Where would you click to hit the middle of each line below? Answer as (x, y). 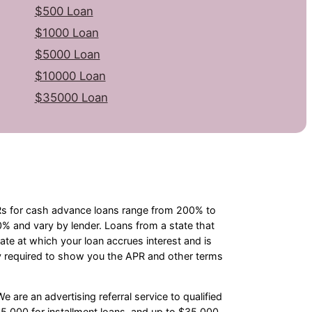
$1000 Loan (67, 32)
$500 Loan (64, 11)
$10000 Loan (70, 76)
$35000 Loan (71, 97)
